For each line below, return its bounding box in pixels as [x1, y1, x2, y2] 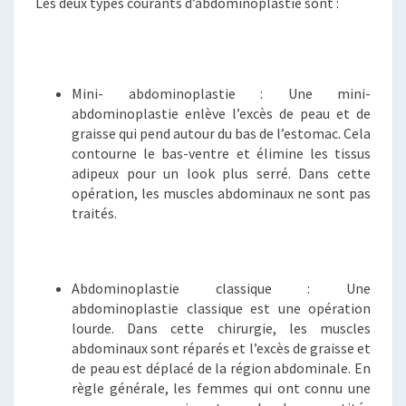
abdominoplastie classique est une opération [72, 298, 371, 317]
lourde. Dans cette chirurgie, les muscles [72, 318, 371, 337]
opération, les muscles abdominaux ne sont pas [72, 183, 371, 202]
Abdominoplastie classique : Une [72, 278, 371, 297]
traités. [72, 203, 117, 222]
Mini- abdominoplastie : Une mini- [72, 83, 371, 102]
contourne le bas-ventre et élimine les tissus [72, 143, 371, 162]
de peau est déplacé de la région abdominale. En [72, 358, 371, 377]
